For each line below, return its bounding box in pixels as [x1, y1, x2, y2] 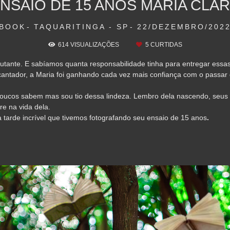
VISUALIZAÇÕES [68, 41, 121, 48]
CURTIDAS [148, 41, 182, 48]
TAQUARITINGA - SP [34, 22, 129, 31]
